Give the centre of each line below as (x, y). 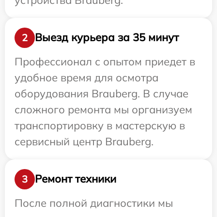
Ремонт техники (76, 179)
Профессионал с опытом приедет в (105, 61)
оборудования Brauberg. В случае (101, 93)
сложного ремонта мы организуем (103, 109)
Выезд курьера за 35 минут (107, 38)
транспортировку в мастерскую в (100, 125)
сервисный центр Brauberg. (84, 141)
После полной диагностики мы (94, 203)
